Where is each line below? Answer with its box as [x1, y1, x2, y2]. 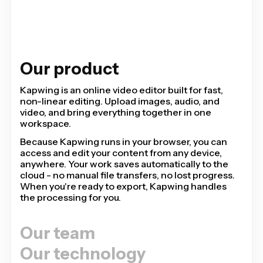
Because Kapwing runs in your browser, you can [20, 135, 227, 147]
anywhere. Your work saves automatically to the [20, 157, 228, 170]
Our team [20, 222, 95, 243]
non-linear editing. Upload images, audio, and [20, 95, 220, 107]
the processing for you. [20, 191, 121, 203]
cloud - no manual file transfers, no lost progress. [20, 168, 235, 181]
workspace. [20, 117, 71, 129]
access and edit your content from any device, [20, 146, 222, 159]
